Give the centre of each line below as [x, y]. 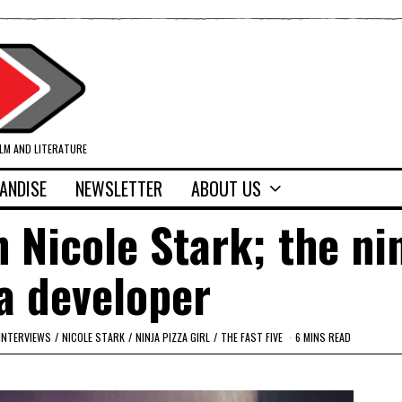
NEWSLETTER [119, 189]
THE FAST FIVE [251, 336]
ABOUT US [226, 189]
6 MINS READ [323, 336]
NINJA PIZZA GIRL [172, 336]
